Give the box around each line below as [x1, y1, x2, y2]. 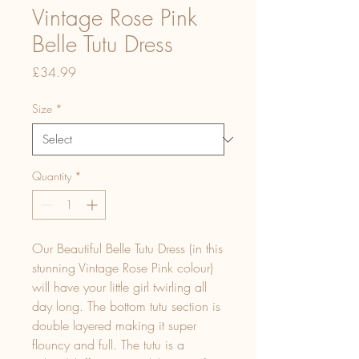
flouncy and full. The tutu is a [32, 336, 184, 353]
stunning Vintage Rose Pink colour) [32, 259, 213, 276]
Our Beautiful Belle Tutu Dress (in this [32, 240, 223, 257]
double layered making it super [32, 317, 196, 334]
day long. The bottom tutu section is [32, 297, 220, 315]
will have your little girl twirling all [32, 278, 207, 296]
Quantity [32, 168, 71, 184]
